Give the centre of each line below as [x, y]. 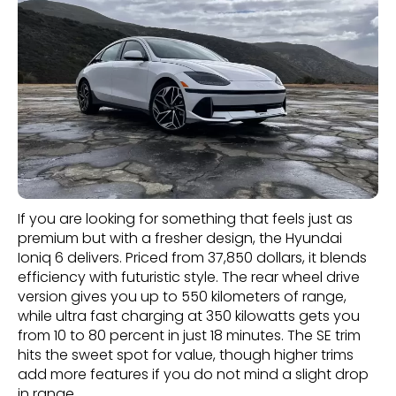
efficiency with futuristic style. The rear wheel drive [189, 277]
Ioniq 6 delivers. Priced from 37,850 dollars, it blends [192, 257]
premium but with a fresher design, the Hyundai [180, 238]
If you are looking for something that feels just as [185, 218]
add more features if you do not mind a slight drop [193, 374]
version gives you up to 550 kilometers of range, [182, 296]
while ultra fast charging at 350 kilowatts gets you [189, 316]
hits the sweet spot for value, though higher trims [186, 354]
